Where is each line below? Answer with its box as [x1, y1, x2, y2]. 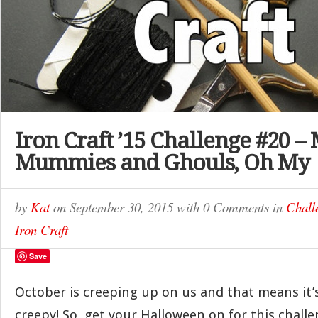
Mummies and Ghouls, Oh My [15, 150, 309, 175]
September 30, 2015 [70, 198, 177, 216]
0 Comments [203, 198, 269, 216]
